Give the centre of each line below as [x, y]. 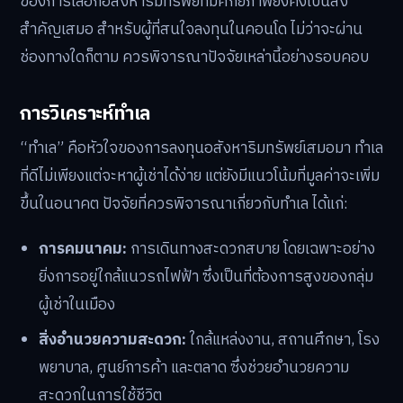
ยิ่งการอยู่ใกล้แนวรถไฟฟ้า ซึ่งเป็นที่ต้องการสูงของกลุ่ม [206, 277]
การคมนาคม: [83, 249]
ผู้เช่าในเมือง [77, 304]
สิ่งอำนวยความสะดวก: [113, 340]
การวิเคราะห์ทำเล [85, 114]
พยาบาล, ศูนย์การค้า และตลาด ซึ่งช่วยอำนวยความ [194, 368]
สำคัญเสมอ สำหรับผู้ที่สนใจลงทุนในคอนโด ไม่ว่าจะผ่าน [191, 29]
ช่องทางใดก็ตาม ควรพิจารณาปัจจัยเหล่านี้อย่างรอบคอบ [194, 57]
